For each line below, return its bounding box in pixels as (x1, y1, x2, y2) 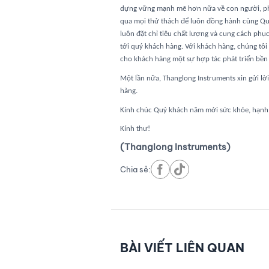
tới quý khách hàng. (119, 43, 185, 51)
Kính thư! (119, 125, 150, 133)
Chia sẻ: (119, 164, 151, 174)
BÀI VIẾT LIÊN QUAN (119, 240, 244, 255)
